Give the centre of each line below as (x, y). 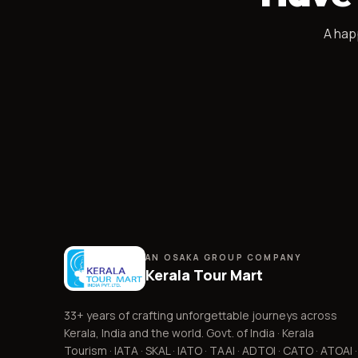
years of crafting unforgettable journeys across (211, 316)
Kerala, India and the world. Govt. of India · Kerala (189, 333)
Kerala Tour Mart (204, 274)
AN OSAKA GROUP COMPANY (224, 257)
